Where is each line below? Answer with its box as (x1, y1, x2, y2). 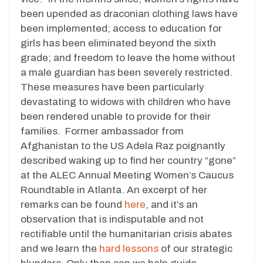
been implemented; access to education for (21, 22, 222, 34)
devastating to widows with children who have (21, 96, 231, 107)
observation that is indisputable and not (21, 213, 204, 225)
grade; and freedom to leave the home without (21, 52, 235, 63)
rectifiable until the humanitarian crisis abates (21, 228, 232, 240)
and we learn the (21, 242, 99, 254)
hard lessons (99, 242, 159, 254)
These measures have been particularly (21, 81, 204, 93)
